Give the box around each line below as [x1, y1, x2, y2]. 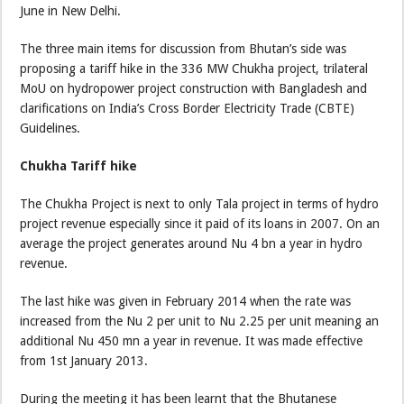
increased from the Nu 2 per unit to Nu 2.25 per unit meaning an [20, 313, 380, 328]
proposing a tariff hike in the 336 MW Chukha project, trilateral [20, 60, 369, 76]
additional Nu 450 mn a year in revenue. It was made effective [20, 333, 363, 348]
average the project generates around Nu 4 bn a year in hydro [20, 235, 363, 251]
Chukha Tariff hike [20, 158, 138, 173]
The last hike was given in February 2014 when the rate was [20, 293, 352, 308]
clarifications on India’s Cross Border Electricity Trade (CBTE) [20, 100, 355, 115]
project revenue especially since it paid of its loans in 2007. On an [20, 216, 381, 231]
